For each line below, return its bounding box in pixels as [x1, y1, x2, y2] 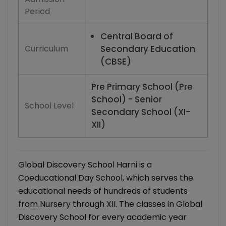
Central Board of [100, 30, 173, 43]
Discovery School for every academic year [18, 211, 187, 223]
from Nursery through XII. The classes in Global [18, 198, 202, 210]
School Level [25, 100, 74, 112]
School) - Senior [91, 93, 162, 106]
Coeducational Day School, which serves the [18, 172, 193, 184]
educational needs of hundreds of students [18, 185, 188, 197]
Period [25, 6, 50, 18]
